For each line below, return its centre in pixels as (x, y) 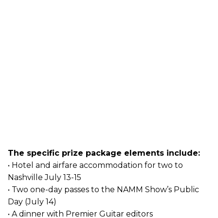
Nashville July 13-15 (45, 177)
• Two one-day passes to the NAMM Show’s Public (103, 189)
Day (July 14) (32, 201)
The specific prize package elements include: (104, 153)
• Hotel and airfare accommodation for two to (95, 165)
